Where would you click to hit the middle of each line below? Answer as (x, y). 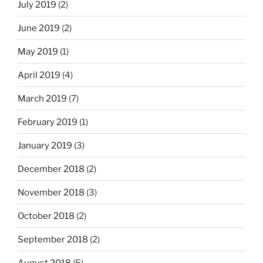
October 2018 (46, 216)
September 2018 (53, 239)
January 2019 (45, 145)
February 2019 (48, 122)
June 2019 (39, 28)
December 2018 (51, 169)
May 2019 (38, 51)
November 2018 (51, 192)
